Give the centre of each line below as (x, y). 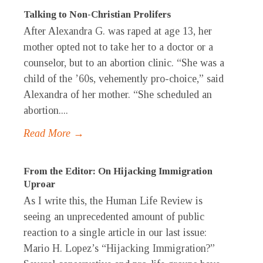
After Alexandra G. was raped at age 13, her (118, 31)
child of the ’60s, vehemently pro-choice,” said (124, 79)
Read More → (54, 134)
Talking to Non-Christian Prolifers (97, 15)
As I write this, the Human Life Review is (113, 201)
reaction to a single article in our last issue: (115, 233)
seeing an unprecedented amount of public (114, 217)
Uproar (39, 184)
